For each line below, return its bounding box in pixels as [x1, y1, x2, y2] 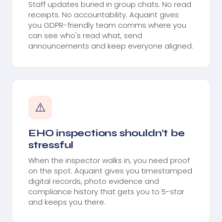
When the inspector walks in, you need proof [28, 155, 190, 166]
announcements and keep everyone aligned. [28, 40, 193, 51]
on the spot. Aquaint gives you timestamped [28, 165, 192, 176]
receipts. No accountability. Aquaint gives [28, 9, 179, 20]
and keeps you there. [28, 196, 106, 207]
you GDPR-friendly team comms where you [28, 19, 186, 30]
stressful [28, 138, 74, 151]
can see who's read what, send [28, 30, 142, 41]
